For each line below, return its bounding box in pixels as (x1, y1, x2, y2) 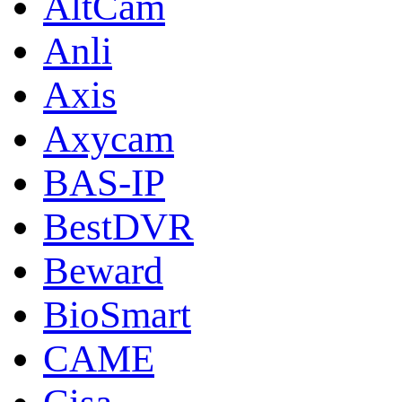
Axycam (43, 117, 174, 160)
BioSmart (43, 293, 191, 336)
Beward (43, 249, 163, 292)
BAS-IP (43, 161, 165, 204)
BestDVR (43, 205, 194, 248)
